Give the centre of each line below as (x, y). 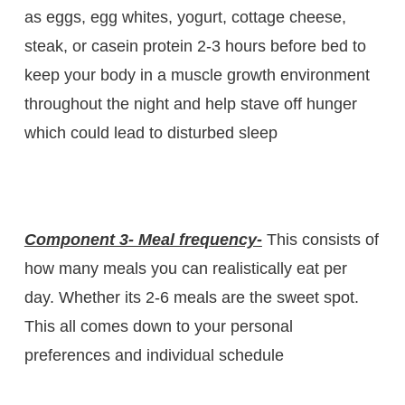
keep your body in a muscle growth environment (197, 75)
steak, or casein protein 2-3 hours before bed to (195, 46)
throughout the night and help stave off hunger (190, 104)
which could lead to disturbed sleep (151, 132)
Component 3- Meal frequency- (143, 239)
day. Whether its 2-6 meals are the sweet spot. (191, 297)
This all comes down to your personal (158, 326)
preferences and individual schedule (154, 355)
